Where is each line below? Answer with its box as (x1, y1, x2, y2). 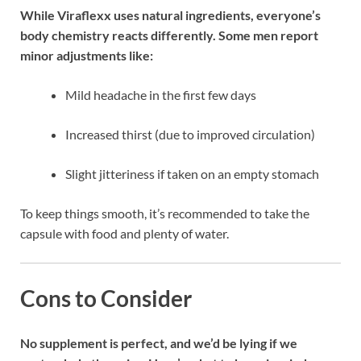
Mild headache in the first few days (65, 87, 256, 102)
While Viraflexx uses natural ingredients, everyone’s (20, 7, 321, 23)
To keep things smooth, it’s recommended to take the (20, 205, 309, 221)
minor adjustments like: (20, 48, 153, 63)
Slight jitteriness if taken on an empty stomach (65, 166, 319, 181)
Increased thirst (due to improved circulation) (65, 127, 315, 142)
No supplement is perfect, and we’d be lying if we (20, 335, 297, 351)
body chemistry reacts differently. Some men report (20, 27, 318, 43)
